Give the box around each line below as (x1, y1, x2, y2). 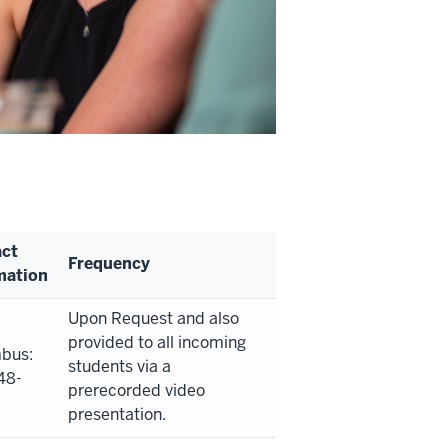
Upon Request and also (68, 308, 239, 330)
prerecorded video (68, 380, 205, 402)
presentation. (68, 404, 166, 426)
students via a (68, 356, 171, 378)
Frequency (68, 253, 150, 275)
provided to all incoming (68, 332, 246, 354)
